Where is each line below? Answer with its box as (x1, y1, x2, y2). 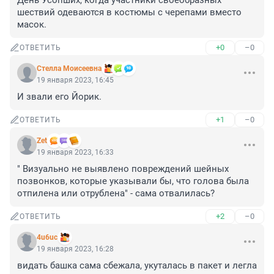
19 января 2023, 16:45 (37, 76, 114, 85)
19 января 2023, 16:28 (37, 245, 114, 254)
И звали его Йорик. (17, 91, 102, 103)
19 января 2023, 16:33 (37, 148, 114, 157)
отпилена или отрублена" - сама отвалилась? (17, 188, 215, 199)
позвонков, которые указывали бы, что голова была (17, 176, 249, 187)
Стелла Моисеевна (37, 64, 102, 73)
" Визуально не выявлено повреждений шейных (17, 163, 229, 175)
